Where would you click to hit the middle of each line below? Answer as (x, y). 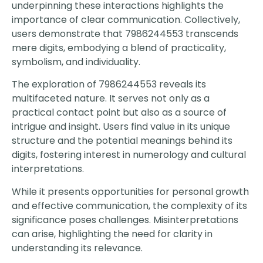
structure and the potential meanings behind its (122, 141)
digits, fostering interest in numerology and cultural (129, 155)
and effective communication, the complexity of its (129, 205)
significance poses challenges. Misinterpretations (125, 220)
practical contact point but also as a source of (119, 113)
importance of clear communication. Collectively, (126, 20)
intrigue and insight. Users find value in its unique (121, 127)
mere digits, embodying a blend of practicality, (119, 48)
